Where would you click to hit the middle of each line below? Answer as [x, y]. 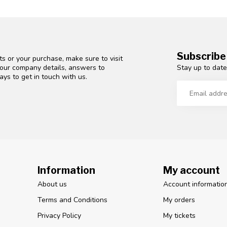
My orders [179, 200]
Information [66, 171]
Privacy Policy [59, 216]
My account [191, 171]
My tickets [179, 216]
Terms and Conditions [72, 200]
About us [52, 184]
